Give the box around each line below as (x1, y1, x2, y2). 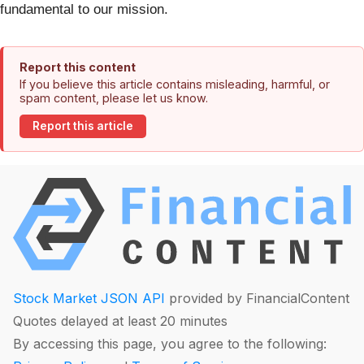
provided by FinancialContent (165, 290, 349, 307)
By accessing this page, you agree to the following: (13, 336, 327, 353)
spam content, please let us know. (19, 90, 208, 105)
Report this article (32, 119, 133, 133)
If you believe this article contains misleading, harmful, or (19, 76, 330, 91)
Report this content (19, 59, 136, 74)
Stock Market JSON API (13, 290, 165, 307)
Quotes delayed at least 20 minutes (13, 313, 227, 330)
